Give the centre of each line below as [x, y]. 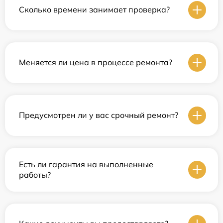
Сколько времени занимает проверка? [94, 10]
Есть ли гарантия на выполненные [86, 164]
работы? [35, 174]
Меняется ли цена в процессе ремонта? [96, 62]
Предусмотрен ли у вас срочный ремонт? [99, 115]
